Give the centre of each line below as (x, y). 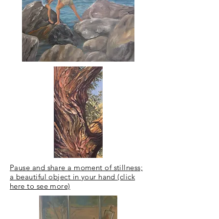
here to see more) (40, 186)
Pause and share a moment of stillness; (77, 167)
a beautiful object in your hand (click (73, 177)
